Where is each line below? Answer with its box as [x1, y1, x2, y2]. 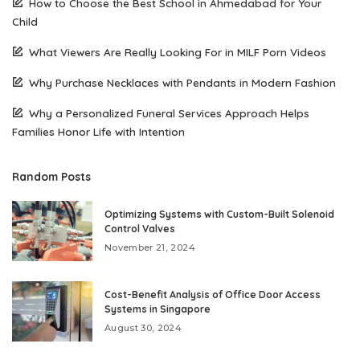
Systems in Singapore [104, 303, 211, 316]
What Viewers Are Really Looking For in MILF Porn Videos [29, 45, 326, 59]
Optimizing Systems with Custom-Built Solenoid [104, 208, 334, 221]
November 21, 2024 [104, 242, 195, 254]
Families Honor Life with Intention [12, 125, 185, 139]
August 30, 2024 [104, 322, 182, 334]
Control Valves [104, 223, 175, 235]
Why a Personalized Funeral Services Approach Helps [29, 106, 309, 121]
